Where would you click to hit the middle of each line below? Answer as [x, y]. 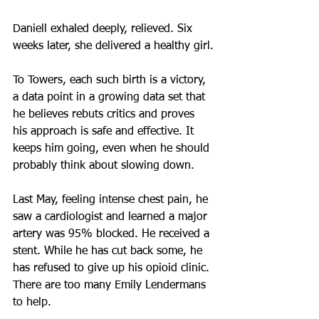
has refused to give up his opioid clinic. [113, 268]
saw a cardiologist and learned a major [112, 217]
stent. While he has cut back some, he [109, 251]
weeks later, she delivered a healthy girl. [113, 46]
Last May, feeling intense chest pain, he [112, 200]
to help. [32, 303]
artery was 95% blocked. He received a [113, 234]
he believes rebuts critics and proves [105, 115]
